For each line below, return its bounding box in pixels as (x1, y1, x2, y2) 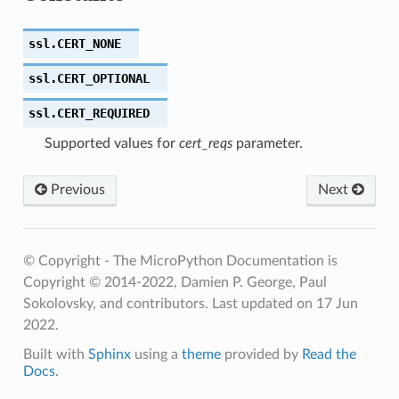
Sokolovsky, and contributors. (22, 296, 212, 311)
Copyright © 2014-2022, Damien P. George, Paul (22, 274, 327, 289)
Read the (301, 346, 356, 362)
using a (130, 346, 182, 362)
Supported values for (44, 135, 179, 151)
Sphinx (87, 346, 131, 362)
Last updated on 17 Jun (211, 296, 358, 311)
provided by (220, 346, 302, 362)
